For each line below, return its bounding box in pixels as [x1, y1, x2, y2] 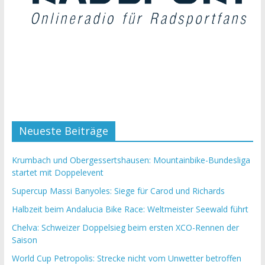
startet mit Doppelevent [11, 166, 104, 178]
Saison [11, 234, 37, 245]
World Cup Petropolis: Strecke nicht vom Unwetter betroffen [11, 252, 241, 264]
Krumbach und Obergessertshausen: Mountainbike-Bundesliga [11, 154, 250, 166]
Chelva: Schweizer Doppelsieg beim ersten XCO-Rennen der [11, 221, 239, 233]
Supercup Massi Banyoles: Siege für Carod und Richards [11, 185, 225, 196]
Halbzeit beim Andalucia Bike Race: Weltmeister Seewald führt [11, 203, 248, 215]
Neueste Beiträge [18, 123, 108, 138]
